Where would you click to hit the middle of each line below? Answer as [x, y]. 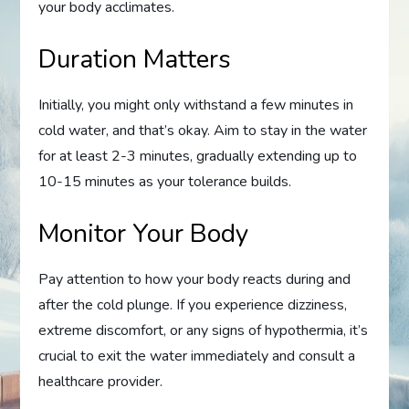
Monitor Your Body [144, 234]
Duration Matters [135, 60]
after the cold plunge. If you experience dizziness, [193, 305]
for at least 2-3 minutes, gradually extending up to [198, 157]
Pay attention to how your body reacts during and [195, 280]
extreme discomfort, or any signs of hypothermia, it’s [204, 331]
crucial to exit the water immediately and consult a [197, 357]
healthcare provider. [101, 382]
